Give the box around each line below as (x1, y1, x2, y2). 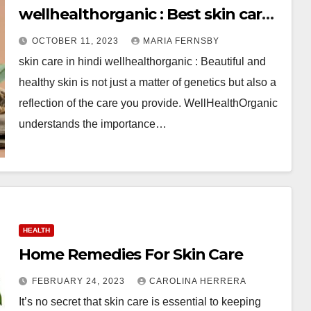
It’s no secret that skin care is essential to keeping (18, 295, 261, 308)
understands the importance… (18, 117, 167, 130)
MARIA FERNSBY (142, 35, 219, 46)
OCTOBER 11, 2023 (31, 35, 121, 46)
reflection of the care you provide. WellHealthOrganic (18, 96, 278, 109)
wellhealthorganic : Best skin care (18, 4, 271, 24)
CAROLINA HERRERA (149, 276, 246, 286)
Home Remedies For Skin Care (18, 244, 243, 264)
